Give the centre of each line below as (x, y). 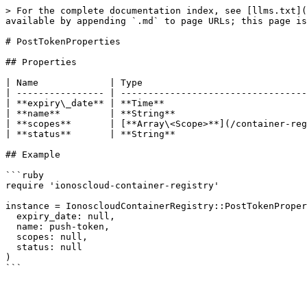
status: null (11, 247)
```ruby (25, 175)
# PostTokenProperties (63, 41)
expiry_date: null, (11, 216)
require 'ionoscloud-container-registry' (112, 185)
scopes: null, (11, 237)
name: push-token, (11, 226)
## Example (33, 155)
